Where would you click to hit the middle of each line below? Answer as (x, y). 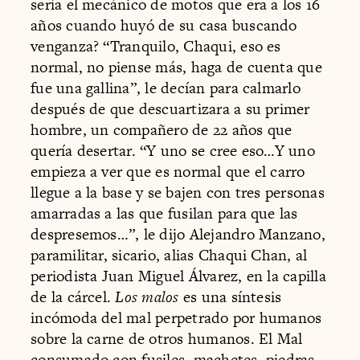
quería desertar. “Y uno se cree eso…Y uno (173, 150)
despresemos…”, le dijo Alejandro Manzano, (178, 234)
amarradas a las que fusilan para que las (164, 213)
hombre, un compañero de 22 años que (162, 129)
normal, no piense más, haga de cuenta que (176, 67)
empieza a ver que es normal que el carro (168, 171)
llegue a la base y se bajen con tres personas (178, 192)
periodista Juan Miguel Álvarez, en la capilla (178, 276)
